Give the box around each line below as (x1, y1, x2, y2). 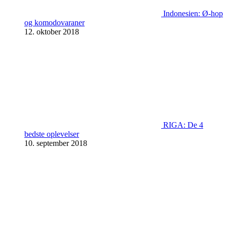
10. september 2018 (24, 139, 87, 147)
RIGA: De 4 (163, 121, 203, 129)
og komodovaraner (24, 18, 85, 27)
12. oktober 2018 (24, 27, 79, 36)
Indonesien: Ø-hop (163, 9, 223, 18)
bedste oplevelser (24, 130, 79, 138)
